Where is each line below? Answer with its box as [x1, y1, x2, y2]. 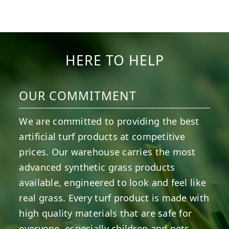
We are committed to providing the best [19, 114, 199, 127]
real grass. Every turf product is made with [19, 191, 210, 204]
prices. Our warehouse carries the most [19, 145, 196, 158]
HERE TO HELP [65, 51, 164, 70]
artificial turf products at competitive [19, 130, 185, 143]
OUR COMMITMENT [19, 87, 137, 104]
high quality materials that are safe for [19, 207, 192, 219]
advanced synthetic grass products [19, 161, 175, 173]
